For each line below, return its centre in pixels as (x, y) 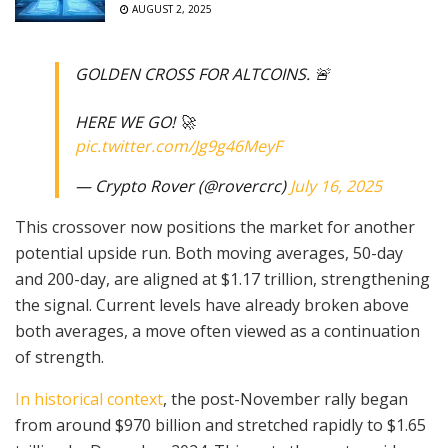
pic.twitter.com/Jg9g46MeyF (178, 146)
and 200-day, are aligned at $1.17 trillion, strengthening (222, 279)
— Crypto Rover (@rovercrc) (182, 186)
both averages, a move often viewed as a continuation (217, 331)
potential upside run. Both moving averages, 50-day (209, 253)
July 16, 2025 (336, 186)
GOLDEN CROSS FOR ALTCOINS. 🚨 (202, 74)
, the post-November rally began (285, 399)
